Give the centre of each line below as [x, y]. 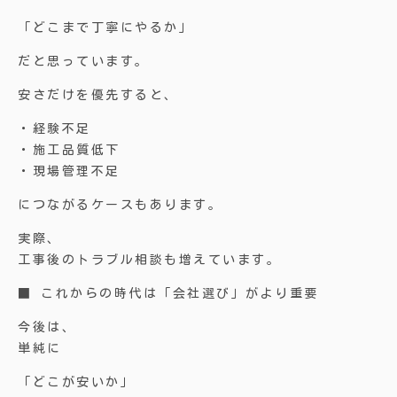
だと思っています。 [84, 61]
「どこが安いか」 [77, 382]
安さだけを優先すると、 [98, 95]
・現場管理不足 [69, 171]
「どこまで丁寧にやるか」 [106, 27]
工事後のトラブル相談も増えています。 [150, 260]
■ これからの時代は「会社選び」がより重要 [168, 293]
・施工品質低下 [69, 150]
